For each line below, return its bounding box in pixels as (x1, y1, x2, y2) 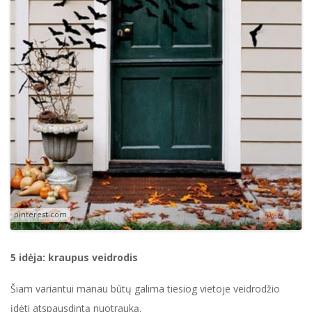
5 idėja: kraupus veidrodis (10, 251, 138, 265)
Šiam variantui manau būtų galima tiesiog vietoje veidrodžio (10, 282, 280, 296)
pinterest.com (14, 208, 67, 219)
